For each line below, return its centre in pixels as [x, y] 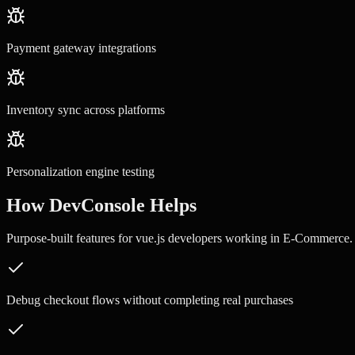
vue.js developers [179, 239]
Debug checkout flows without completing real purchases [150, 300]
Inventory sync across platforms [86, 109]
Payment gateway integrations [81, 48]
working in [252, 239]
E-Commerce [316, 239]
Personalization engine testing [80, 171]
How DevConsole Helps [101, 205]
